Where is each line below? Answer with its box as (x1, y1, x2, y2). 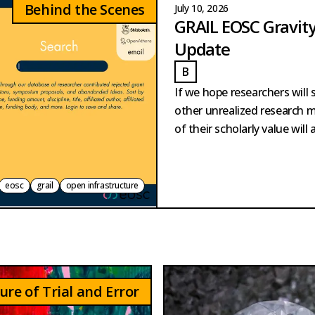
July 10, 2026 (174, 1, 229, 15)
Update (174, 37, 230, 60)
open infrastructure (65, 179, 139, 191)
